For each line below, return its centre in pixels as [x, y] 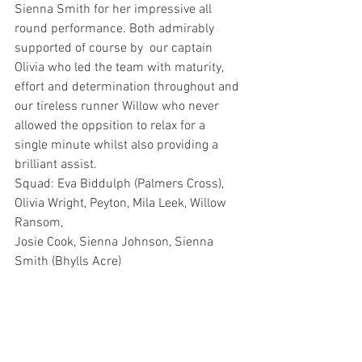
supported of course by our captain [115, 48]
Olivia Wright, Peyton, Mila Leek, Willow [122, 204]
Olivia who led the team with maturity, [120, 68]
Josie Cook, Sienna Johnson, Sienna [116, 242]
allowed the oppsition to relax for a [112, 126]
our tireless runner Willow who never [118, 107]
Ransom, [40, 223]
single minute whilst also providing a [118, 145]
